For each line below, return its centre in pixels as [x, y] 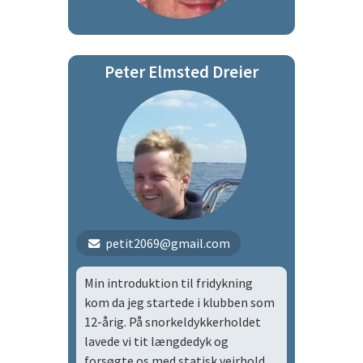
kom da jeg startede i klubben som [179, 302]
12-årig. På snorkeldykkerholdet [173, 322]
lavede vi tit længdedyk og [156, 341]
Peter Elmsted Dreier [181, 72]
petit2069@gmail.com [167, 243]
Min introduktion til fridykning [169, 283]
